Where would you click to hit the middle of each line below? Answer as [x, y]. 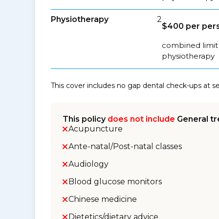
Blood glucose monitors [115, 182]
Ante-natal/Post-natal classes [125, 146]
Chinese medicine [103, 199]
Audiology [88, 164]
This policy [85, 119]
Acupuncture [96, 129]
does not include [141, 119]
